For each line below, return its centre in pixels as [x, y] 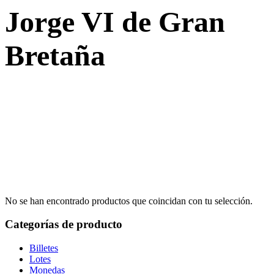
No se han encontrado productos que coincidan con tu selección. [129, 201]
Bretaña [55, 56]
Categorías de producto [64, 224]
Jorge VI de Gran [115, 22]
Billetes [44, 248]
